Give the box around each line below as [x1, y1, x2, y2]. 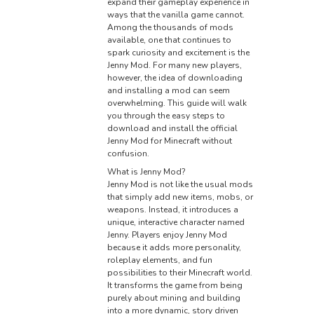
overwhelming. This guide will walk [107, 97, 247, 109]
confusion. [107, 148, 149, 160]
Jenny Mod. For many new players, [107, 60, 242, 71]
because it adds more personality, [107, 242, 241, 254]
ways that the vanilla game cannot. [107, 9, 245, 21]
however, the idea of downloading [107, 72, 243, 84]
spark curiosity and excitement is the [107, 47, 250, 59]
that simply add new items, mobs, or [107, 191, 253, 203]
